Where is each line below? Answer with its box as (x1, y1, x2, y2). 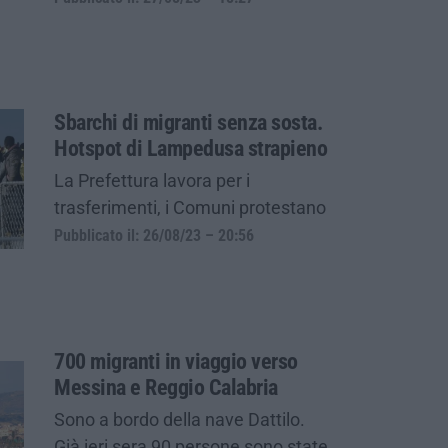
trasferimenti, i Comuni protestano (54, 197, 326, 219)
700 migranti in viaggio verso (54, 348, 298, 374)
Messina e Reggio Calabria (54, 374, 278, 400)
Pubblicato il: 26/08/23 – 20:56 (54, 227, 254, 246)
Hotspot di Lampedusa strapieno (54, 136, 327, 162)
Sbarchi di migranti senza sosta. (54, 110, 322, 136)
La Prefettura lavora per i (54, 170, 250, 192)
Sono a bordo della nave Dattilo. (54, 408, 305, 430)
